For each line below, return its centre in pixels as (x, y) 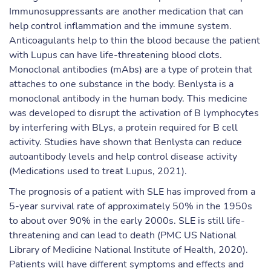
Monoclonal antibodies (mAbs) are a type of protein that (131, 70)
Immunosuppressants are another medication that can (126, 11)
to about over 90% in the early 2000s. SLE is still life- (127, 221)
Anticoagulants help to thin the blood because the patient (135, 41)
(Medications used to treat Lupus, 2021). (98, 171)
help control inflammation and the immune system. (120, 26)
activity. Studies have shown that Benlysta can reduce (126, 142)
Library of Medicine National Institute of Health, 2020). (129, 250)
